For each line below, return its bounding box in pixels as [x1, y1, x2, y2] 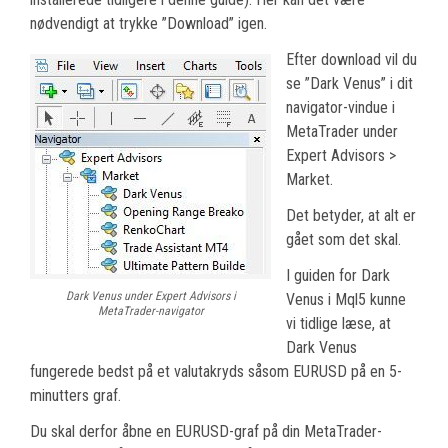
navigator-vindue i [286, 97, 395, 117]
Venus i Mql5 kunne [286, 289, 406, 309]
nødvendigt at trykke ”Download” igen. [30, 13, 267, 33]
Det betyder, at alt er [286, 205, 416, 225]
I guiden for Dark [286, 265, 390, 285]
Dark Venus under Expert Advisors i [65, 288, 236, 303]
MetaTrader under [286, 121, 398, 141]
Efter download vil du [286, 49, 417, 69]
